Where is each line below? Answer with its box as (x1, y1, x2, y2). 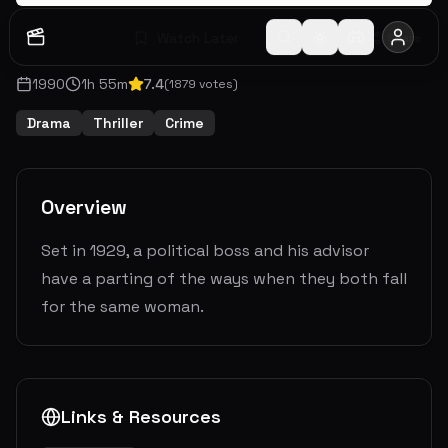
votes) (196, 76, 238, 92)
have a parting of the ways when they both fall (41, 268, 407, 289)
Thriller (93, 114, 143, 132)
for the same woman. (41, 296, 204, 317)
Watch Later (157, 29, 239, 47)
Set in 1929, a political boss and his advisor (41, 240, 369, 261)
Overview (41, 194, 127, 220)
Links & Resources (61, 405, 221, 428)
